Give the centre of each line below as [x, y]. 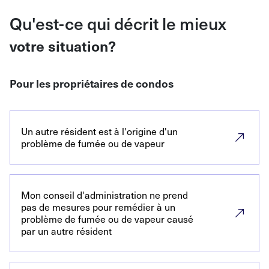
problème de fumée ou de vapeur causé [107, 219]
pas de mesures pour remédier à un [98, 207]
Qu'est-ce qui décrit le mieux [118, 23]
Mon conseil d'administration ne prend [104, 195]
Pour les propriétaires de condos [92, 83]
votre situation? [63, 46]
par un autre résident [66, 231]
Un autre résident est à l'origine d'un [99, 131]
